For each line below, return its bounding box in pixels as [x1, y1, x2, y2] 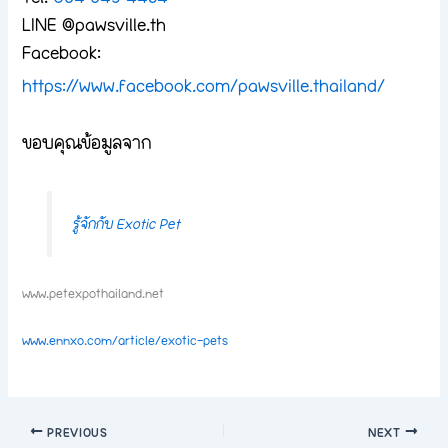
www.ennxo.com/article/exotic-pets [22, 330, 229, 351]
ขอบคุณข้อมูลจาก [22, 128, 153, 156]
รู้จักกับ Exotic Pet [71, 212, 180, 235]
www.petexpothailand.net [22, 282, 165, 303]
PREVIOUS [43, 422, 108, 442]
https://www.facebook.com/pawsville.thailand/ [22, 72, 386, 100]
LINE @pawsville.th [22, 11, 172, 39]
